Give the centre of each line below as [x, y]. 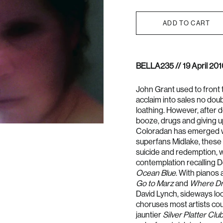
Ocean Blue [156, 173]
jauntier [149, 215]
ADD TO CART [187, 23]
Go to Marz [155, 183]
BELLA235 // [159, 66]
